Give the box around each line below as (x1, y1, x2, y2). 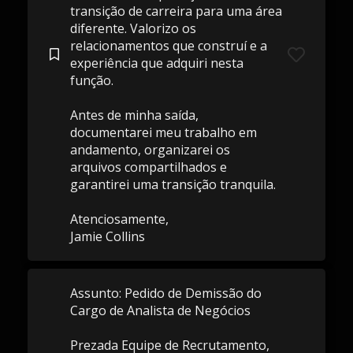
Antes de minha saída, (69, 106, 199, 124)
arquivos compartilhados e (69, 158, 227, 176)
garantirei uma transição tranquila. (69, 176, 276, 193)
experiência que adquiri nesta (69, 54, 243, 72)
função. (69, 72, 113, 89)
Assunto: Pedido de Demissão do (69, 284, 262, 302)
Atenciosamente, (69, 210, 169, 228)
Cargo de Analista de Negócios (69, 302, 251, 319)
